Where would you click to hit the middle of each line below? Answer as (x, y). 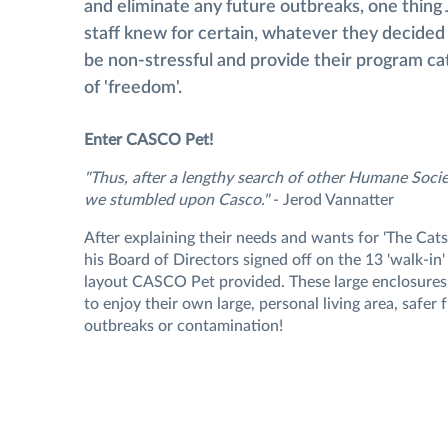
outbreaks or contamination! (183, 326)
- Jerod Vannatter (331, 200)
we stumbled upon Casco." (176, 200)
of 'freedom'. (133, 88)
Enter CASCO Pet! (148, 140)
